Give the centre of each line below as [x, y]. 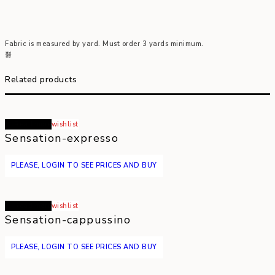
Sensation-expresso [62, 138]
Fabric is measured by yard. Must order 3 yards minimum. [104, 44]
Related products [41, 79]
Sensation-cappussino [68, 219]
